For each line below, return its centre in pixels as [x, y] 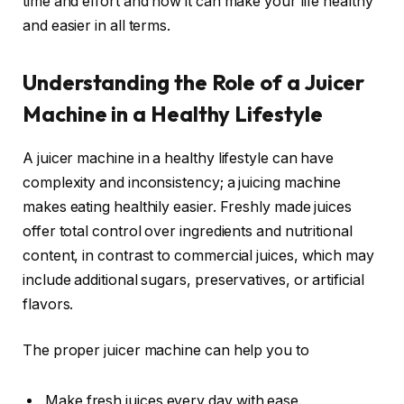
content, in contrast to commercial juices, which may [198, 255]
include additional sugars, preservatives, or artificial [193, 280]
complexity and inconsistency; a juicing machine [182, 182]
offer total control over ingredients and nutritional [188, 231]
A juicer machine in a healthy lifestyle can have [179, 158]
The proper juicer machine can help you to [166, 351]
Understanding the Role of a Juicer [194, 82]
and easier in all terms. [97, 25]
